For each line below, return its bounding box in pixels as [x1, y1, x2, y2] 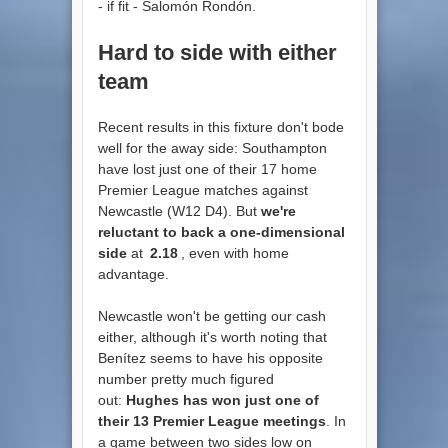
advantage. [97, 265, 169, 282]
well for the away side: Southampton [97, 139, 327, 156]
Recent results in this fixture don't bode [97, 118, 344, 135]
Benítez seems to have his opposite [97, 349, 323, 366]
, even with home [180, 244, 289, 261]
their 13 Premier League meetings [97, 412, 326, 429]
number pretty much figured [97, 370, 274, 387]
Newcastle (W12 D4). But [97, 202, 261, 219]
